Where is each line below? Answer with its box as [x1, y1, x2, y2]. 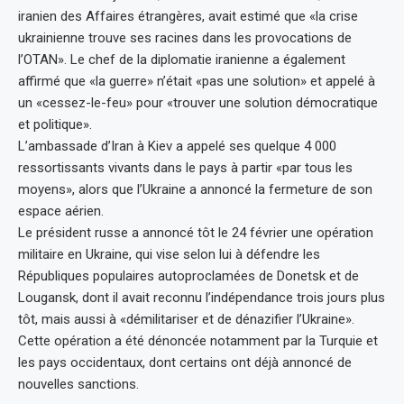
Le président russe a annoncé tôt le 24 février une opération [18, 224, 373, 241]
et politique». [18, 115, 92, 133]
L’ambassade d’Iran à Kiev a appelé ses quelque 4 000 [18, 137, 336, 154]
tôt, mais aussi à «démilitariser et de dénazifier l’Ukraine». [18, 310, 354, 327]
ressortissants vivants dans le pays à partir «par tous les [18, 159, 353, 176]
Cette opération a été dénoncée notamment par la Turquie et [18, 332, 378, 349]
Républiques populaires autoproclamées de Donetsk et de [18, 267, 359, 284]
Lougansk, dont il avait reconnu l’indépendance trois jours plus [18, 289, 385, 306]
